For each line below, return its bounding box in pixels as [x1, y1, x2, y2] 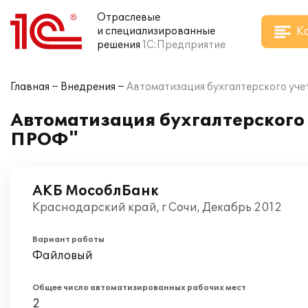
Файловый [32, 249, 93, 263]
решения [97, 39, 140, 51]
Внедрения [60, 81, 115, 93]
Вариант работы [32, 235, 104, 244]
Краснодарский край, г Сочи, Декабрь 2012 [32, 201, 282, 214]
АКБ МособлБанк [32, 183, 159, 199]
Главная [10, 81, 49, 93]
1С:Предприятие [142, 39, 225, 51]
